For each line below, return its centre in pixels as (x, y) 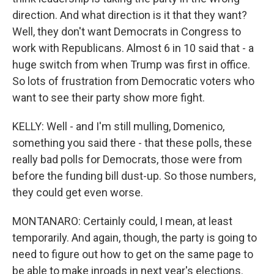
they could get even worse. (78, 192)
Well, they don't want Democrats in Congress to (127, 31)
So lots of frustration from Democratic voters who (133, 81)
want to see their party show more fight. (109, 98)
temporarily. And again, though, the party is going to (135, 238)
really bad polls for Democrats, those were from (127, 159)
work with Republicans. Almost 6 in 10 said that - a (133, 48)
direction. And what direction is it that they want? (130, 15)
